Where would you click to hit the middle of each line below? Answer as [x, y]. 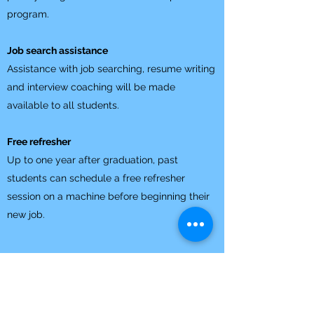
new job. [27, 214]
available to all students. [63, 105]
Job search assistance [57, 50]
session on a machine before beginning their [108, 196]
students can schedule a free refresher [96, 178]
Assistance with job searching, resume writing [111, 69]
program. [29, 14]
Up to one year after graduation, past [93, 160]
